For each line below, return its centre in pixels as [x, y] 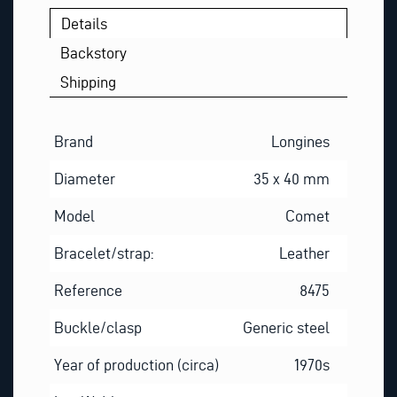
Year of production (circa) [136, 364]
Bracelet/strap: [103, 253]
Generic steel [287, 327]
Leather [305, 253]
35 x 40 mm [292, 178]
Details [85, 23]
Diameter [84, 178]
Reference [88, 290]
